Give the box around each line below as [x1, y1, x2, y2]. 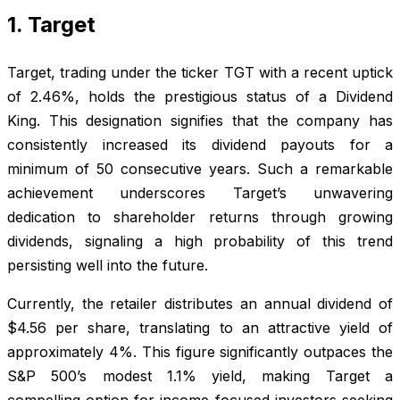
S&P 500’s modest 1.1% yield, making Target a [7, 366, 393, 385]
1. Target [7, 11, 96, 37]
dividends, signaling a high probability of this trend [7, 231, 393, 250]
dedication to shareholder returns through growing [7, 207, 393, 226]
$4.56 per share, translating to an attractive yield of [7, 318, 393, 337]
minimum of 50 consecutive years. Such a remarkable [7, 159, 393, 178]
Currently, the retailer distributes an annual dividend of [7, 294, 393, 312]
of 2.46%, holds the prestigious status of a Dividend [7, 87, 393, 105]
